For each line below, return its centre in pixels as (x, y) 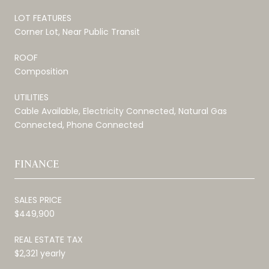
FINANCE (37, 163)
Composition (41, 71)
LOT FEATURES (43, 18)
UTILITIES (32, 97)
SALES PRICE (38, 200)
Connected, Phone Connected (79, 125)
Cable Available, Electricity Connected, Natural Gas (121, 111)
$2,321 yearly (40, 253)
